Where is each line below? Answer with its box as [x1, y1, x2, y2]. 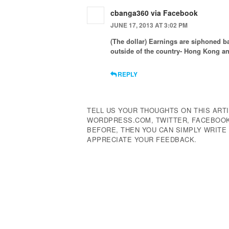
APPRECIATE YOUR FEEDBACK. [87, 134, 197, 144]
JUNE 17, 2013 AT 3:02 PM [110, 20, 188, 30]
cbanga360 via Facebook [110, 8, 198, 18]
